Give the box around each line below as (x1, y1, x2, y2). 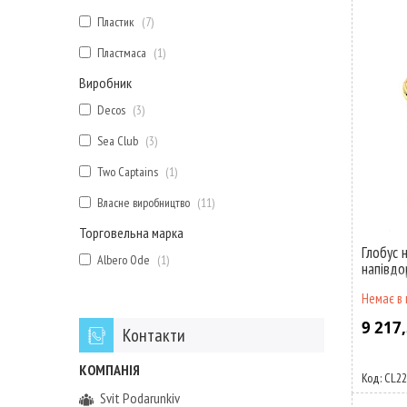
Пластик (97, 14, 134, 30)
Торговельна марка (79, 223, 184, 242)
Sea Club (97, 133, 138, 149)
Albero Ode (97, 252, 150, 268)
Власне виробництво (97, 194, 190, 211)
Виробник (79, 74, 132, 92)
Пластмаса (97, 45, 146, 61)
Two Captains (97, 164, 158, 180)
